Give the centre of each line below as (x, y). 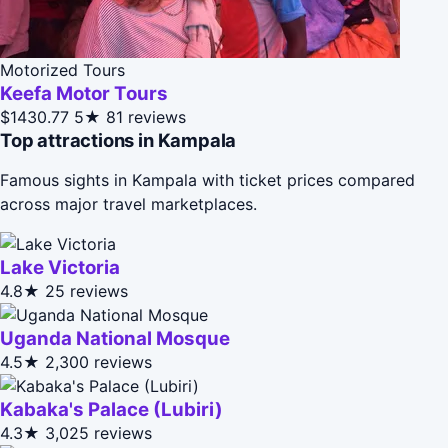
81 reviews (146, 116)
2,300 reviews (98, 361)
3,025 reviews (98, 432)
